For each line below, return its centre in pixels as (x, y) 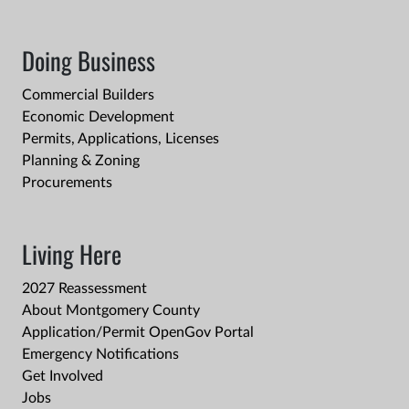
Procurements (67, 183)
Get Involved (63, 377)
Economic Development (98, 117)
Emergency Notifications (100, 355)
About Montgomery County (111, 311)
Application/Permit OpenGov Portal (138, 333)
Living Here (72, 254)
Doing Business (89, 61)
